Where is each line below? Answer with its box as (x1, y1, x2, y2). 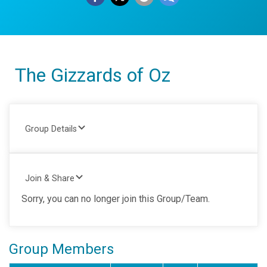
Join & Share (25, 173, 74, 184)
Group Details (25, 124, 77, 134)
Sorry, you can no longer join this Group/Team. (21, 193, 210, 204)
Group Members (9, 241, 114, 257)
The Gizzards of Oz (15, 64, 170, 86)
